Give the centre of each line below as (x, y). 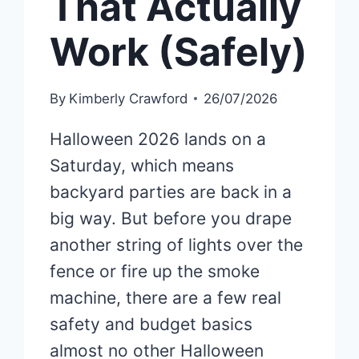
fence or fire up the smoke (155, 271)
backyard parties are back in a (171, 192)
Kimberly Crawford (128, 98)
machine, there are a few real (166, 297)
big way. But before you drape (171, 218)
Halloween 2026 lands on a (158, 139)
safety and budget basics (151, 324)
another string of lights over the (177, 244)
